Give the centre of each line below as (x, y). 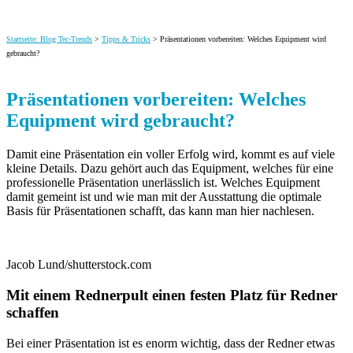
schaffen (33, 312)
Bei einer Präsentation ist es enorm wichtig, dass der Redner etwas (171, 343)
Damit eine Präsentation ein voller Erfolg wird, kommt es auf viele (171, 154)
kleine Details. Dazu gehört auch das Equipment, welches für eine (170, 169)
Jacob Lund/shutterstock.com (79, 265)
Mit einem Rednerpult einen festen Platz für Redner (172, 295)
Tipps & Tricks (126, 39)
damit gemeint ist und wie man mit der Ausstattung (132, 197)
